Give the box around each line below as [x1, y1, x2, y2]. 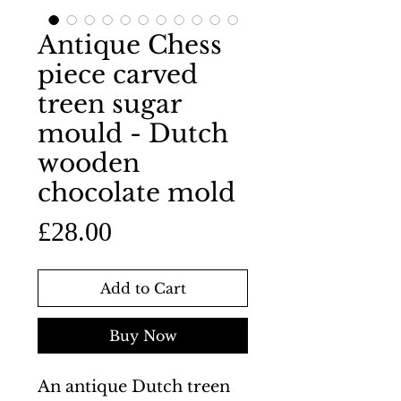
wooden [38, 148, 140, 179]
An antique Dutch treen [38, 377, 230, 397]
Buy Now [108, 327, 177, 345]
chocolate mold [38, 177, 235, 209]
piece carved [38, 59, 198, 90]
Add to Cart [99, 279, 186, 297]
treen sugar [38, 89, 181, 120]
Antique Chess [38, 30, 222, 61]
